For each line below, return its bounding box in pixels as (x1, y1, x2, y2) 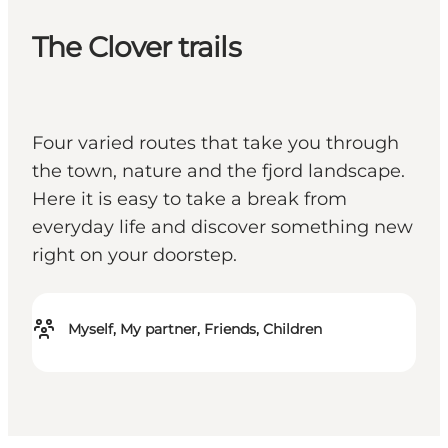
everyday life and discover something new (32, 216, 413, 239)
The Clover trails (32, 30, 241, 65)
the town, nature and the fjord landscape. (32, 160, 405, 183)
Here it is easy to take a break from (32, 188, 347, 211)
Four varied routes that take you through (32, 132, 399, 155)
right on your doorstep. (32, 244, 237, 267)
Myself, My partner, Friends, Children (68, 320, 322, 339)
